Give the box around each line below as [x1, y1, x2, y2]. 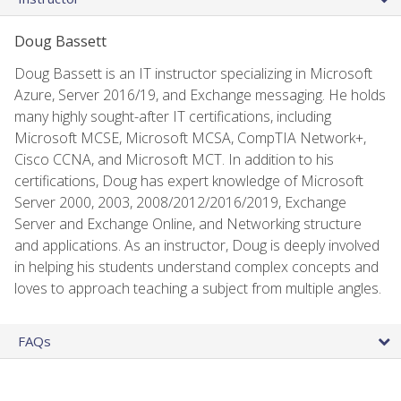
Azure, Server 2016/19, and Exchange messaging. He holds [14, 84, 386, 105]
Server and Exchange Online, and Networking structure [14, 213, 362, 234]
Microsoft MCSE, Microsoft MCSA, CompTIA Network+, [14, 127, 366, 148]
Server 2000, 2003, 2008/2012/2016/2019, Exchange [14, 192, 346, 212]
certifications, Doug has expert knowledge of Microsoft [14, 170, 363, 191]
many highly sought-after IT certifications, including [14, 106, 331, 126]
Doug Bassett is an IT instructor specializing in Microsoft [14, 63, 372, 83]
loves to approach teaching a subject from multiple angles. [14, 277, 381, 298]
